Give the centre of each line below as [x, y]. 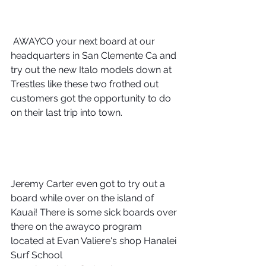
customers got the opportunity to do [92, 99]
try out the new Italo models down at [92, 70]
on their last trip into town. [66, 113]
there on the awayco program [77, 227]
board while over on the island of [83, 198]
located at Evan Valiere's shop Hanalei [95, 241]
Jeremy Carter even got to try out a [89, 184]
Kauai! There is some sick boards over [95, 213]
